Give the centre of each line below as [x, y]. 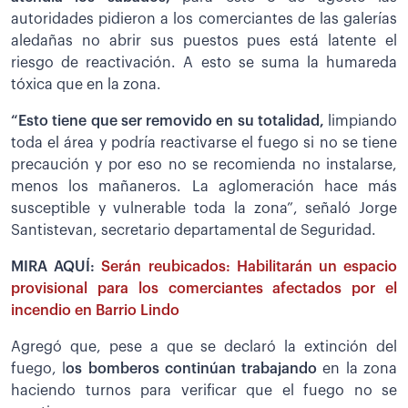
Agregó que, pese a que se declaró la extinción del [204, 347]
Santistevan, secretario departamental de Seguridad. [194, 230]
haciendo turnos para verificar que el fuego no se [204, 390]
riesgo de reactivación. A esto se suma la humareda [204, 62]
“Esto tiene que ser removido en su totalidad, [168, 121]
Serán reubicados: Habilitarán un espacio [250, 266]
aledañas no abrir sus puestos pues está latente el [204, 41]
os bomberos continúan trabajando [192, 368]
